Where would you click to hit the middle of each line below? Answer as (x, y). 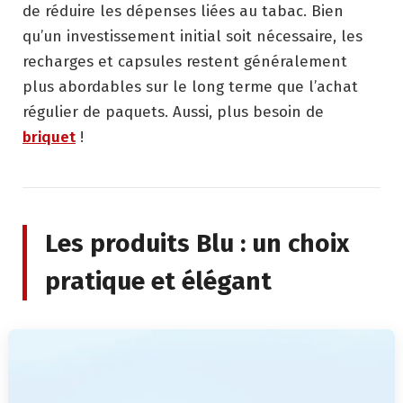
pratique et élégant (158, 281)
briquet (49, 137)
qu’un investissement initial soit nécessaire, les (193, 36)
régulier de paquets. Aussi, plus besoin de (173, 112)
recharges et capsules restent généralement (185, 61)
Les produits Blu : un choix (197, 243)
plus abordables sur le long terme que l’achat (190, 86)
